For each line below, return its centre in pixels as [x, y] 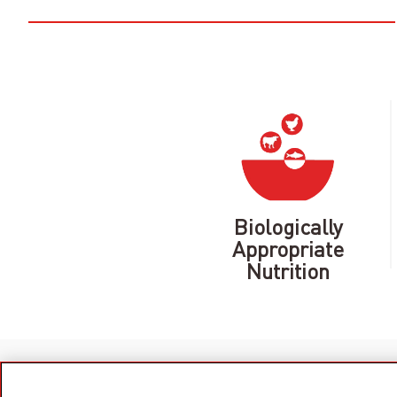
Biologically [288, 226]
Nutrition [288, 271]
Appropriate [288, 249]
